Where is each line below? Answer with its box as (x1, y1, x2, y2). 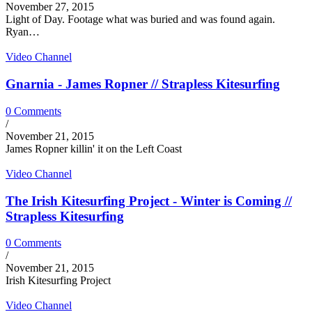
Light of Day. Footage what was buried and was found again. (6, 13, 275, 26)
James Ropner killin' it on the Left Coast (6, 142, 182, 155)
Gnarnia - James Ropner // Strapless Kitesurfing (6, 77, 280, 92)
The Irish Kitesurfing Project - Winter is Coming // (6, 193, 292, 208)
